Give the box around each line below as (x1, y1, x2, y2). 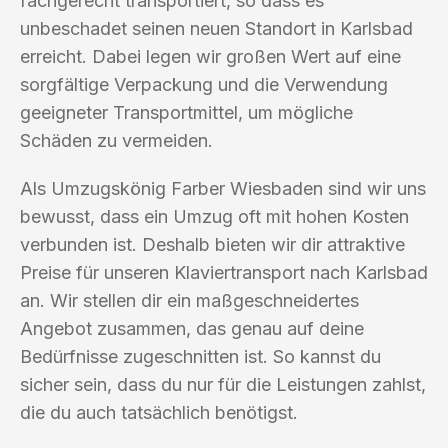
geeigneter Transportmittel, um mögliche (20, 101, 353, 123)
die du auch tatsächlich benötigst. (20, 401, 298, 423)
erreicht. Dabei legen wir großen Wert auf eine (20, 45, 401, 67)
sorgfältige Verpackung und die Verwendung (20, 73, 388, 95)
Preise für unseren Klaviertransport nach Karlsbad (20, 261, 428, 283)
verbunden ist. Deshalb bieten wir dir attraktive (20, 233, 405, 255)
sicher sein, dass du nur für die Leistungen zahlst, (20, 373, 426, 395)
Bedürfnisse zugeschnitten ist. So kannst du (20, 345, 381, 367)
